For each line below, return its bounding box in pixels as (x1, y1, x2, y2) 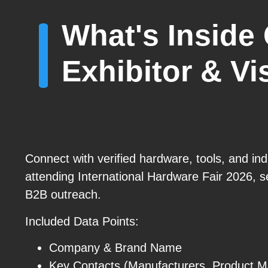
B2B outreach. (25, 188, 101, 202)
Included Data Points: (25, 214, 139, 228)
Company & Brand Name (49, 241, 182, 255)
